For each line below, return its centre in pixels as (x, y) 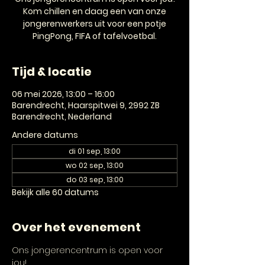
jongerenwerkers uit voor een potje (95, 24)
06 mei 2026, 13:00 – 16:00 (63, 94)
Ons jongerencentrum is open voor (88, 250)
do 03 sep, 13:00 (95, 180)
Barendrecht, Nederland (62, 117)
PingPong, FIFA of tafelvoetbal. (95, 36)
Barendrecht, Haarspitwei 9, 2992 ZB (86, 105)
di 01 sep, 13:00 (95, 151)
